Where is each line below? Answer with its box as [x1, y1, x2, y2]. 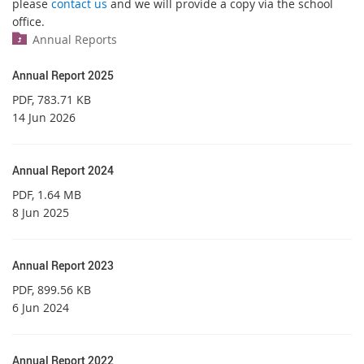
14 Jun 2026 [12, 109, 76, 125]
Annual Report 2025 [12, 67, 114, 83]
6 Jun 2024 [12, 299, 69, 315]
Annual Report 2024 [12, 162, 114, 178]
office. [12, 13, 45, 29]
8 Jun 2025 [12, 204, 69, 220]
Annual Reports [32, 31, 117, 47]
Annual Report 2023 [12, 257, 114, 273]
